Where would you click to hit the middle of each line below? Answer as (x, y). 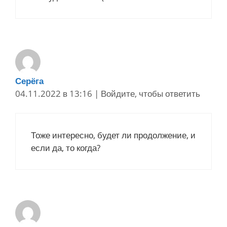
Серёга (29, 81)
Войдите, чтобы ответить (150, 94)
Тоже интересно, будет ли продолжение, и (113, 135)
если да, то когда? (66, 147)
